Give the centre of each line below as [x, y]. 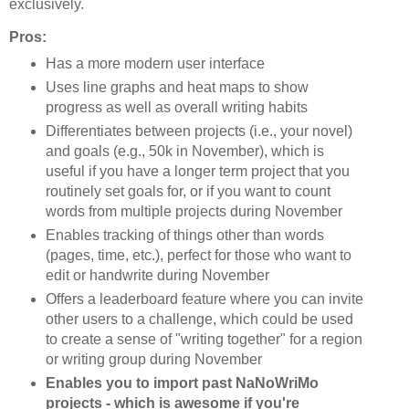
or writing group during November [153, 359]
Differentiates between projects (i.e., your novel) [199, 131]
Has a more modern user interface [155, 64]
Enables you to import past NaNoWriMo [182, 383]
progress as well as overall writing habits [176, 108]
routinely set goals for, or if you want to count [188, 192]
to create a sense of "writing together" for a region [204, 339]
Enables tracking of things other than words [184, 235]
